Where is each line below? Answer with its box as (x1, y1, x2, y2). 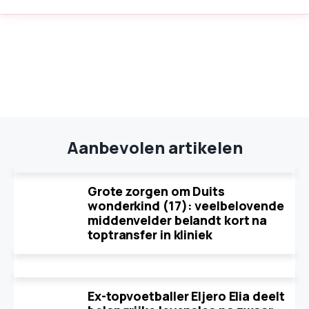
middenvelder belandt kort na (88, 212, 268, 228)
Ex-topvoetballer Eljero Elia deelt (88, 288, 285, 304)
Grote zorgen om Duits (88, 183, 225, 199)
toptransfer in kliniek (88, 226, 212, 243)
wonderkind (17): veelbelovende (88, 197, 284, 214)
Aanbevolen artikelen (66, 136, 243, 159)
